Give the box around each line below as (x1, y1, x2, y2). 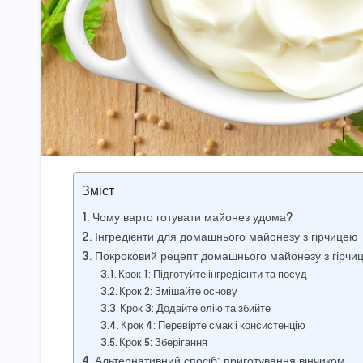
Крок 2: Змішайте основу (119, 286, 238, 297)
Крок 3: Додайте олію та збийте (120, 303, 271, 314)
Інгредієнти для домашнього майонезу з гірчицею (94, 231, 358, 243)
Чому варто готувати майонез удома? (92, 211, 293, 224)
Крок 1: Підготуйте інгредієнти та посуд (118, 269, 308, 280)
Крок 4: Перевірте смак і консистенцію (121, 320, 306, 331)
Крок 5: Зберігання (119, 337, 208, 348)
